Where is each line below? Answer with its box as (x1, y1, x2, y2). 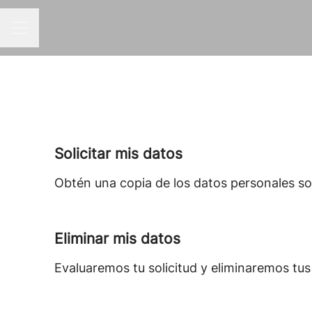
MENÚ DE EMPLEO (10, 28, 103, 40)
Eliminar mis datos (54, 230, 180, 247)
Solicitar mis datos (54, 145, 182, 162)
